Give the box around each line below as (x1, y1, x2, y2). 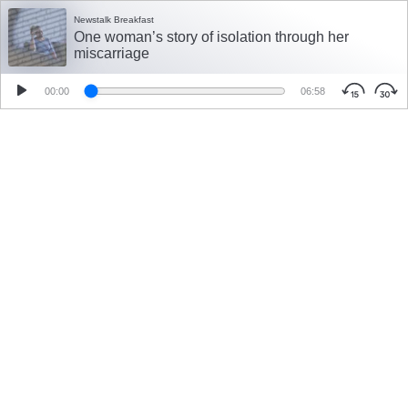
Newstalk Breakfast (74, 15, 154, 25)
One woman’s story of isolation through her (74, 29, 349, 45)
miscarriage (74, 46, 149, 61)
